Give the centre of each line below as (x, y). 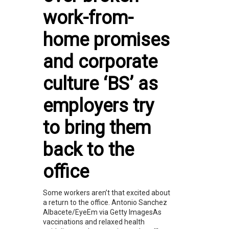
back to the (88, 150)
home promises (106, 40)
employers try (98, 106)
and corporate (100, 62)
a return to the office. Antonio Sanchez (105, 202)
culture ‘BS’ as (100, 84)
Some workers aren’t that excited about (107, 192)
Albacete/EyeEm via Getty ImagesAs (102, 212)
